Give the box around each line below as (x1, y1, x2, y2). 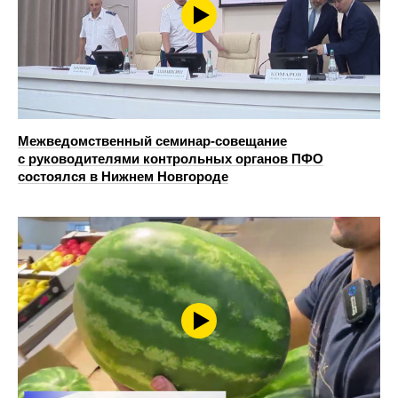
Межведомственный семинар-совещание (18, 132, 287, 148)
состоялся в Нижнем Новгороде (18, 168, 228, 184)
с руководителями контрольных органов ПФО (18, 150, 323, 166)
